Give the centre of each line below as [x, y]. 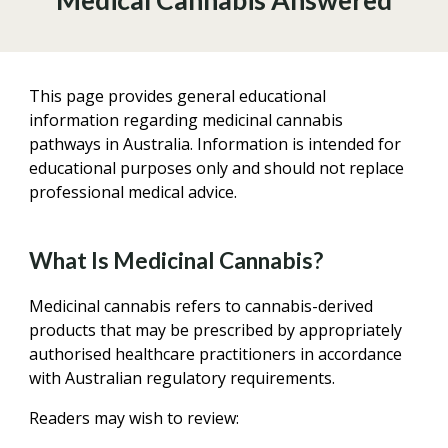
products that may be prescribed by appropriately [216, 330]
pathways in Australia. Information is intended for [215, 144]
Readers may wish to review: [134, 418]
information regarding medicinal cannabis [186, 120]
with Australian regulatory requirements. [182, 378]
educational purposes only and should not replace [217, 168]
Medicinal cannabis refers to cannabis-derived [201, 306]
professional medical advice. [133, 192]
